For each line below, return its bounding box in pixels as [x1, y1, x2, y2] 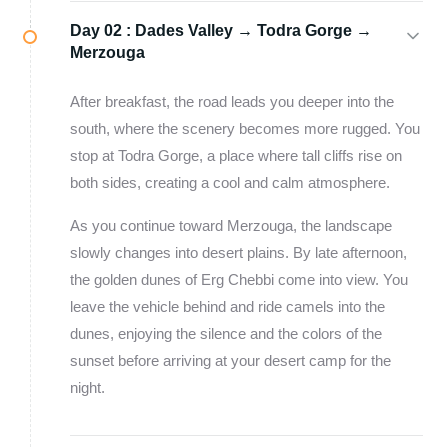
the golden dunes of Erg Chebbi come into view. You [70, 271, 408, 288]
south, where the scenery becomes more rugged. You [70, 120, 420, 137]
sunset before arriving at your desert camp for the [70, 352, 391, 369]
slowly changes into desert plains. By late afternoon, [70, 244, 407, 261]
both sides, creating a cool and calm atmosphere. [70, 174, 390, 191]
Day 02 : [70, 22, 131, 39]
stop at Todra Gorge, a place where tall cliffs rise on [70, 147, 402, 164]
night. [70, 379, 105, 396]
